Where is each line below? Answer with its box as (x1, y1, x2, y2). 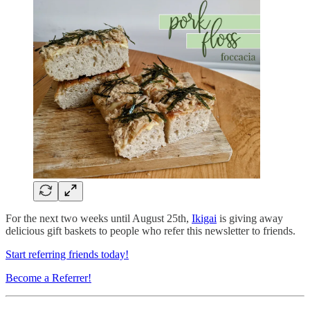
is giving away (217, 212, 283, 225)
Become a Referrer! (6, 272, 91, 284)
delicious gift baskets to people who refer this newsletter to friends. (6, 225, 295, 237)
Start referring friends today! (6, 248, 129, 261)
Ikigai (192, 212, 217, 225)
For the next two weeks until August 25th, (6, 212, 192, 225)
